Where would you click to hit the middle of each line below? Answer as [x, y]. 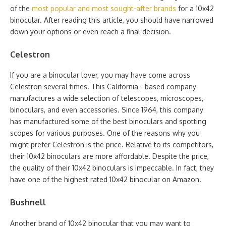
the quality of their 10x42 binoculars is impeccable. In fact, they [112, 168]
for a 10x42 [195, 8]
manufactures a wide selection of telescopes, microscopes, [107, 98]
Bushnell [28, 202]
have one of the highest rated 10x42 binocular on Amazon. [106, 180]
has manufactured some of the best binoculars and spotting [108, 122]
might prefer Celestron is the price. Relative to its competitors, [112, 145]
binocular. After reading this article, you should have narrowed [112, 20]
